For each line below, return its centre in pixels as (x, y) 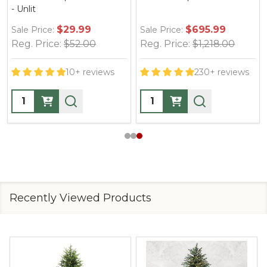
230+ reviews (222, 72)
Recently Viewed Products (80, 198)
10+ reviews (90, 72)
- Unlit (24, 9)
